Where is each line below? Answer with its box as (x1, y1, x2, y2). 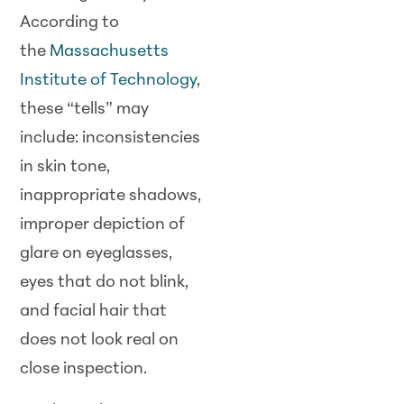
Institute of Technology (20, 72, 197, 90)
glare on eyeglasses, (20, 245, 173, 263)
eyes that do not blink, (20, 274, 189, 292)
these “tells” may (20, 101, 150, 119)
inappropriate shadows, (20, 188, 202, 206)
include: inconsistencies (20, 130, 201, 148)
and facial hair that (20, 303, 168, 321)
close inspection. (20, 361, 148, 379)
